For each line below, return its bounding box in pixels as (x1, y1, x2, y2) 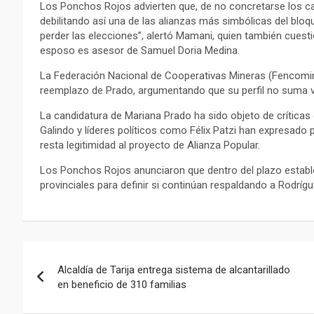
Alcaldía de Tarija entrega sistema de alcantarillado (57, 263, 290, 276)
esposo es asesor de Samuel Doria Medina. (40, 43, 240, 57)
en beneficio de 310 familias (57, 278, 186, 291)
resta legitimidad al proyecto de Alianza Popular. (40, 138, 260, 151)
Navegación (22, 241, 139, 268)
